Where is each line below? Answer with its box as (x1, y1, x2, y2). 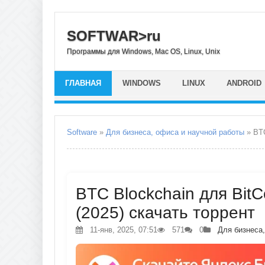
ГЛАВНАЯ (65, 79, 101, 88)
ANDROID (227, 79, 261, 88)
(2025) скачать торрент (76, 203, 255, 222)
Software (67, 128, 97, 137)
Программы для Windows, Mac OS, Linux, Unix (67, 47, 220, 56)
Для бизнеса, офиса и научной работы (106, 128, 244, 137)
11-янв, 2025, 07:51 (88, 225, 157, 234)
